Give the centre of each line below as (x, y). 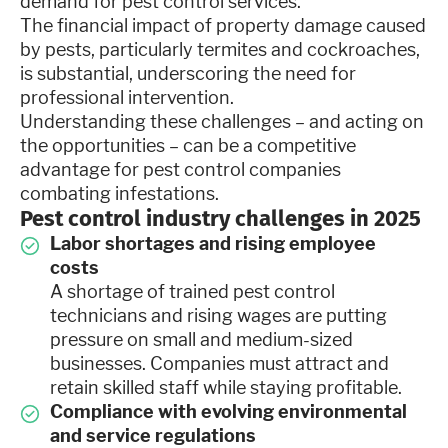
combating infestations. (121, 193)
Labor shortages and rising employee (213, 243)
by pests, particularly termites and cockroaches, (220, 49)
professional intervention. (127, 97)
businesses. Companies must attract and (219, 363)
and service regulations (153, 435)
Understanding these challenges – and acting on (222, 121)
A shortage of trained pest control (192, 291)
